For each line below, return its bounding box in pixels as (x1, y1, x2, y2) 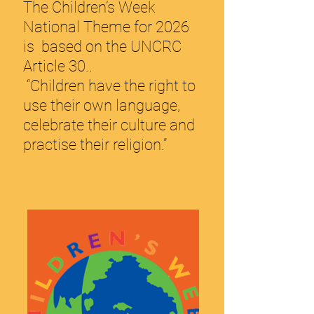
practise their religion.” (23, 136, 167, 153)
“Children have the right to (23, 77, 196, 95)
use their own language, (23, 97, 180, 114)
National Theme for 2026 (23, 18, 189, 36)
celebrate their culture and (23, 116, 195, 134)
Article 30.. (23, 57, 93, 75)
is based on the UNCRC (23, 38, 182, 55)
